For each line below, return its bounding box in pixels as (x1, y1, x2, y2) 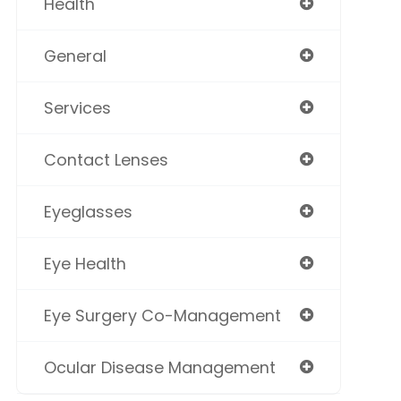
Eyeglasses (43, 200, 132, 224)
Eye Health (43, 252, 126, 276)
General (43, 45, 107, 68)
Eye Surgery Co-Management (43, 304, 281, 328)
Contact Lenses (43, 149, 168, 172)
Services (43, 97, 111, 120)
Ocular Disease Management (43, 356, 276, 380)
